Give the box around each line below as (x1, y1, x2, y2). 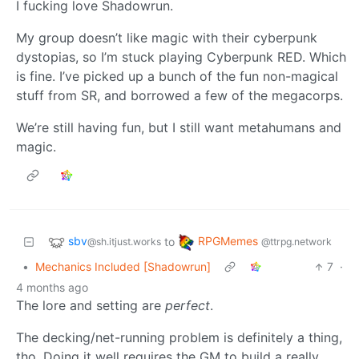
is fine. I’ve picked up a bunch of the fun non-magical (16, 68, 338, 85)
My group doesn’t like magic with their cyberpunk (16, 30, 317, 46)
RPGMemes (198, 234, 261, 248)
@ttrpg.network (261, 236, 332, 248)
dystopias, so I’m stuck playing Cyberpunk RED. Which (16, 49, 346, 66)
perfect (165, 297, 210, 314)
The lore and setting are (16, 297, 165, 314)
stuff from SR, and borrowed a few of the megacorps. (16, 87, 343, 104)
